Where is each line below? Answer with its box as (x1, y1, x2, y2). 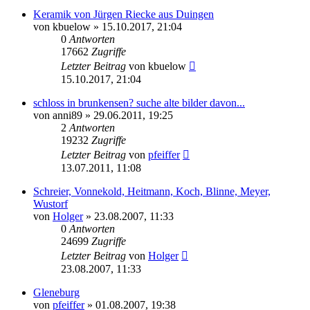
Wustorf (33, 197, 68, 210)
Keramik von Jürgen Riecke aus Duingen (33, 8, 214, 20)
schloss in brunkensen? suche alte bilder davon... (33, 96, 245, 109)
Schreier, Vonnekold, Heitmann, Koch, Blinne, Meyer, (33, 185, 271, 197)
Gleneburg (33, 286, 80, 298)
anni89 (53, 109, 82, 121)
